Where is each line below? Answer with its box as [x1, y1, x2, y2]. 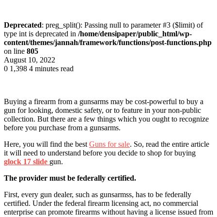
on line [4, 46, 27, 55]
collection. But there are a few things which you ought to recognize [4, 114, 209, 123]
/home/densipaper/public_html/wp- [78, 29, 192, 38]
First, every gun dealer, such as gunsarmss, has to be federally [4, 190, 191, 199]
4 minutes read [29, 64, 74, 73]
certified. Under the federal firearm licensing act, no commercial [4, 199, 198, 207]
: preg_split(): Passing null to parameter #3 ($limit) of [42, 20, 203, 29]
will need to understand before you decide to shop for [10, 148, 174, 157]
